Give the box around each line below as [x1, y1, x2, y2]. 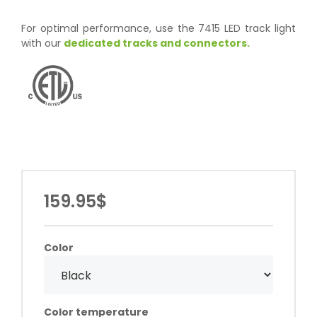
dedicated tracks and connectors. [64, 36, 250, 50]
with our [21, 36, 64, 50]
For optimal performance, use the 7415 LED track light [21, 21, 296, 35]
